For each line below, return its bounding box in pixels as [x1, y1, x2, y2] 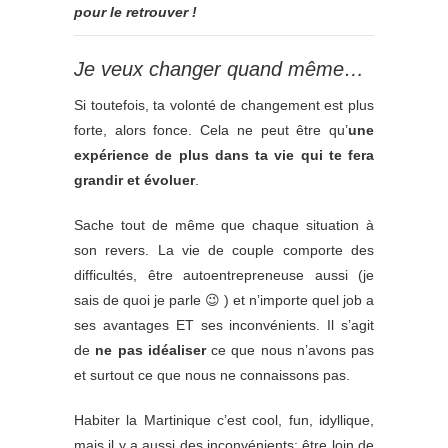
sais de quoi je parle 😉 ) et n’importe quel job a [74, 291, 374, 308]
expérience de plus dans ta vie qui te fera [74, 146, 374, 163]
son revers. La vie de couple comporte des [74, 241, 374, 258]
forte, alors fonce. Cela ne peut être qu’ [74, 121, 348, 138]
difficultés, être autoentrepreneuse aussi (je [74, 266, 374, 283]
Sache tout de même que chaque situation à [74, 216, 374, 233]
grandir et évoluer [74, 171, 195, 188]
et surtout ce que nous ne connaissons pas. [74, 366, 350, 383]
